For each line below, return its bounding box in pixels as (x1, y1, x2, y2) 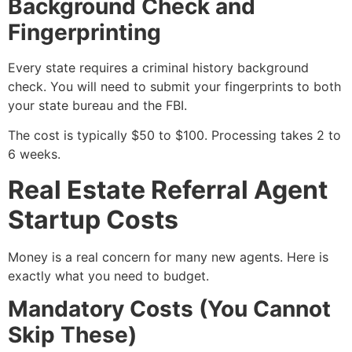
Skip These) (8, 321, 137, 349)
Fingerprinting (8, 19, 161, 46)
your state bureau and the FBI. (8, 97, 187, 114)
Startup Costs (8, 203, 178, 235)
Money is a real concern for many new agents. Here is (8, 248, 328, 265)
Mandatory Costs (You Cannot (8, 295, 331, 323)
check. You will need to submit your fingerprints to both (8, 79, 341, 95)
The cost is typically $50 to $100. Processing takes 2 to (8, 127, 341, 144)
